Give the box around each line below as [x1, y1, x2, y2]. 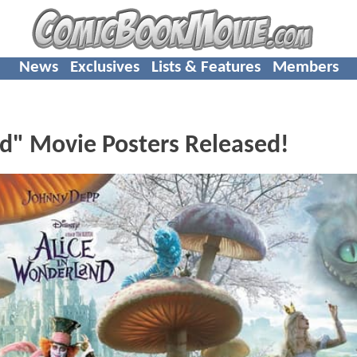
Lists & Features [151, 58, 261, 76]
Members [272, 58, 339, 76]
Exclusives [69, 58, 139, 76]
